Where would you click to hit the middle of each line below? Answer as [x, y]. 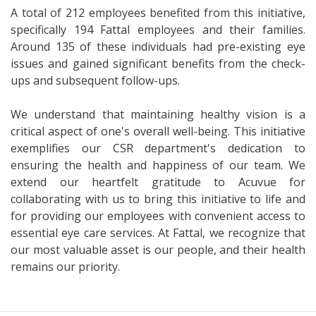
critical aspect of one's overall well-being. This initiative [158, 131]
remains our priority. [65, 267]
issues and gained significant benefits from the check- [158, 63]
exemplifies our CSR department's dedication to [158, 148]
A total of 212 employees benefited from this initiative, [158, 13]
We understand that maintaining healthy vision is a [158, 114]
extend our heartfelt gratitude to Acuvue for [158, 182]
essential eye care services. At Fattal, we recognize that [158, 233]
